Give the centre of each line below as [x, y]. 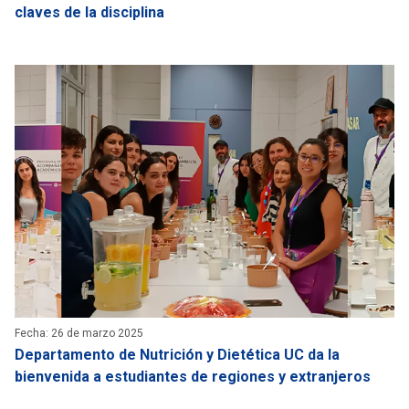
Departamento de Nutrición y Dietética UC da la [177, 355]
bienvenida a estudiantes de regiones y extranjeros [193, 377]
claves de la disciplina [89, 12]
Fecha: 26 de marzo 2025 [79, 334]
